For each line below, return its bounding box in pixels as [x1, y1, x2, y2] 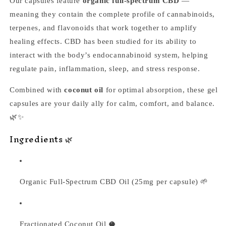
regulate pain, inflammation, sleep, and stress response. [10, 64, 200, 73]
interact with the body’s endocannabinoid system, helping [10, 50, 208, 59]
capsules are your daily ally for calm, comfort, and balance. [10, 99, 215, 107]
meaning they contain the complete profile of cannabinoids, [10, 10, 215, 18]
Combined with [10, 85, 65, 94]
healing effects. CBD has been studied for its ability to [10, 37, 197, 45]
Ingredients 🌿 [10, 129, 73, 149]
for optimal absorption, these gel [103, 85, 218, 94]
